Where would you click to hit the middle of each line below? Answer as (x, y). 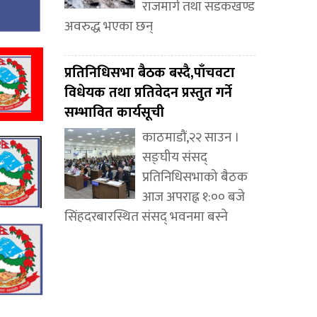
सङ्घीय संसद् (175, 158)
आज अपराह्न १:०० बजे (194, 197)
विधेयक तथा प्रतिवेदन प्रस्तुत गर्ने (148, 93)
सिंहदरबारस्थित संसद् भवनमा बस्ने (146, 217)
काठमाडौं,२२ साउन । (191, 138)
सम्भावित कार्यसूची (114, 113)
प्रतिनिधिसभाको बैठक (195, 178)
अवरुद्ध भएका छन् (109, 27)
